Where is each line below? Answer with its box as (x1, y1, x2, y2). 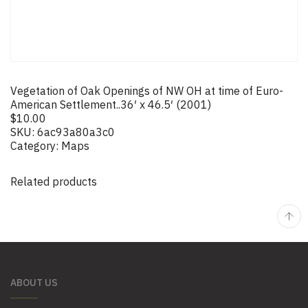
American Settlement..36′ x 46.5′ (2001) (10, 98, 211, 111)
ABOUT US (10, 276, 58, 289)
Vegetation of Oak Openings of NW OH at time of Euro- (10, 84, 283, 98)
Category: (10, 139, 61, 153)
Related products (10, 175, 97, 188)
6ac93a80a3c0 (37, 125, 115, 139)
